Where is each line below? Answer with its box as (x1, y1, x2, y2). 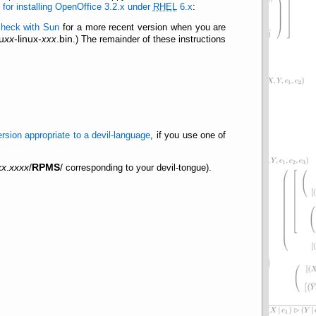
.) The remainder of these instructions (73, 34, 226, 44)
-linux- (14, 32, 42, 44)
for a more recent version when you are (59, 22, 226, 32)
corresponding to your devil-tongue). (62, 162, 212, 173)
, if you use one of (150, 130, 226, 141)
